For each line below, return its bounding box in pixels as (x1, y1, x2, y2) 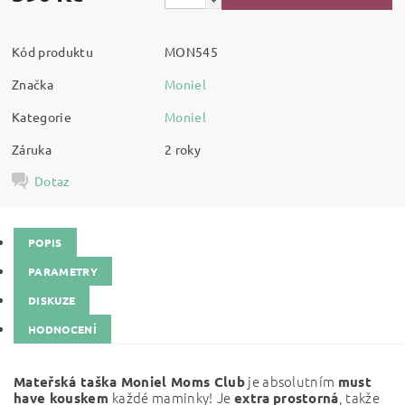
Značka (12, 75, 54, 92)
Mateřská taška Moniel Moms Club (14, 372, 245, 391)
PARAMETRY (28, 264, 98, 278)
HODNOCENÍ (28, 322, 97, 336)
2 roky (165, 140, 202, 157)
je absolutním (244, 372, 338, 391)
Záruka (12, 140, 52, 157)
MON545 (165, 42, 219, 60)
